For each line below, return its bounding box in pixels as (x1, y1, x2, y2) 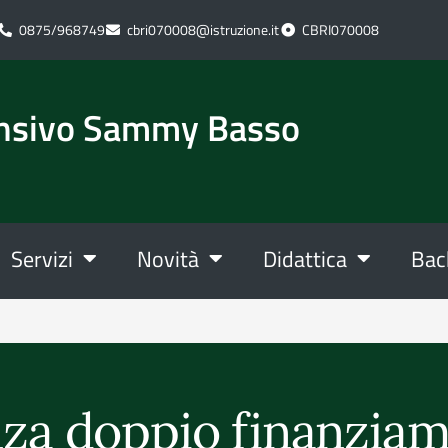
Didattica (263, 242, 347, 275)
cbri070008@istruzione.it (127, 18, 279, 41)
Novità (137, 242, 199, 275)
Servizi (11, 242, 73, 275)
